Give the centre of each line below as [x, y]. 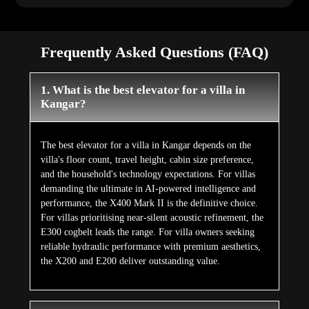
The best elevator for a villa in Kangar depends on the [146, 146]
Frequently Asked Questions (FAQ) [154, 52]
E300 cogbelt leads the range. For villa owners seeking [147, 232]
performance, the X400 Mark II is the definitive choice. [149, 203]
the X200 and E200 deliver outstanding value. [130, 261]
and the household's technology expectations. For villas [148, 175]
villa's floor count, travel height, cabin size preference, [147, 160]
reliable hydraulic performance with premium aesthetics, [150, 247]
